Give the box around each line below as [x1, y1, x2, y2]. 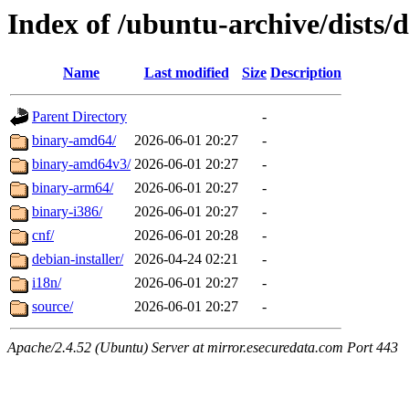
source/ [32, 299, 73, 315]
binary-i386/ [32, 204, 102, 220]
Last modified [143, 65, 229, 81]
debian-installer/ [32, 251, 123, 267]
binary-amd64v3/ [32, 156, 131, 173]
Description [270, 65, 341, 81]
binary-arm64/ [32, 180, 113, 196]
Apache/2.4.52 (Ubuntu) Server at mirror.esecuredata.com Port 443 [7, 340, 398, 356]
